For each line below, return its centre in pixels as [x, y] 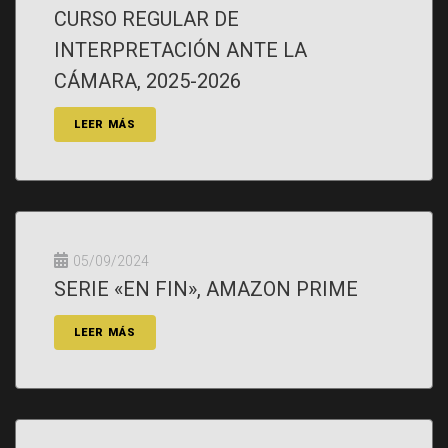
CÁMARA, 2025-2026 [147, 81]
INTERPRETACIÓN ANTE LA [180, 50]
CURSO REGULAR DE [146, 19]
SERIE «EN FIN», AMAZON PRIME [206, 289]
